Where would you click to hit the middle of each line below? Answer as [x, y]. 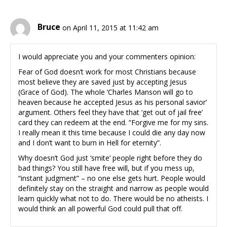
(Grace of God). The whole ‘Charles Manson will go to [106, 92]
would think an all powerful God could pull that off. [100, 208]
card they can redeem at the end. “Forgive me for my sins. [113, 122]
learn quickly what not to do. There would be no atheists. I [113, 198]
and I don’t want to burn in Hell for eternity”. [90, 142]
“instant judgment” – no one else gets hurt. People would [112, 178]
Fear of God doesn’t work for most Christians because [107, 71]
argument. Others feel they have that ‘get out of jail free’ [110, 112]
